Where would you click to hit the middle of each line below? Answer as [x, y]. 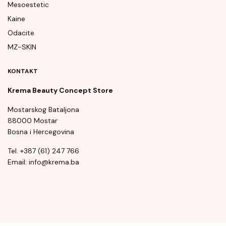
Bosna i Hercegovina [41, 132]
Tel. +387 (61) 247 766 [43, 151]
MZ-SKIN [22, 47]
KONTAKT [23, 71]
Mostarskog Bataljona [43, 110]
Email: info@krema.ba [43, 162]
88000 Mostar [33, 121]
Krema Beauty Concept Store [60, 91]
